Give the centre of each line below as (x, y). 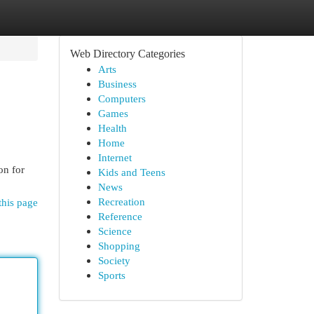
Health (112, 128)
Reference (120, 216)
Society (114, 260)
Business (117, 84)
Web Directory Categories (127, 54)
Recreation (121, 202)
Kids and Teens (131, 172)
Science (115, 231)
